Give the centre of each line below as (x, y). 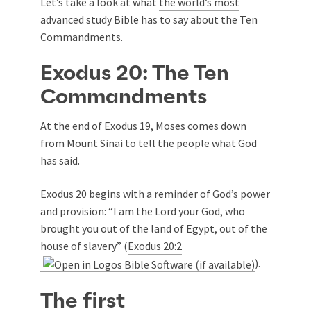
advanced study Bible (90, 20)
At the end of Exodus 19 (95, 126)
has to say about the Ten (198, 20)
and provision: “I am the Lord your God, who (143, 211)
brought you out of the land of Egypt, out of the (154, 229)
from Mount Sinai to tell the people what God (149, 143)
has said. (60, 161)
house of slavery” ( (84, 246)
